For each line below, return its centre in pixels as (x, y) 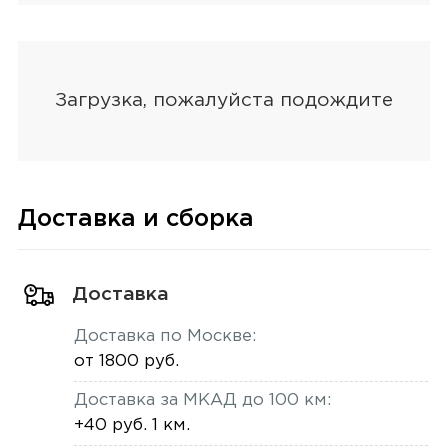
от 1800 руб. (126, 362)
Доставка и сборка (135, 220)
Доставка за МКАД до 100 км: (202, 400)
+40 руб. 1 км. (131, 426)
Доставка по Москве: (164, 336)
